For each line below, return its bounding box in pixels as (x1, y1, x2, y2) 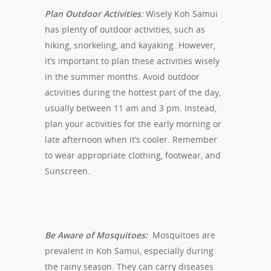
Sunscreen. (45, 165, 90, 177)
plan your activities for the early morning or (45, 118, 221, 130)
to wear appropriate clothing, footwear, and (45, 149, 221, 162)
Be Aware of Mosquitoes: (45, 229, 148, 241)
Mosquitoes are (148, 229, 215, 241)
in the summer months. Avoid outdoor (45, 71, 200, 83)
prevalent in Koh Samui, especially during (45, 245, 214, 257)
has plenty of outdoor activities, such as (45, 24, 205, 36)
